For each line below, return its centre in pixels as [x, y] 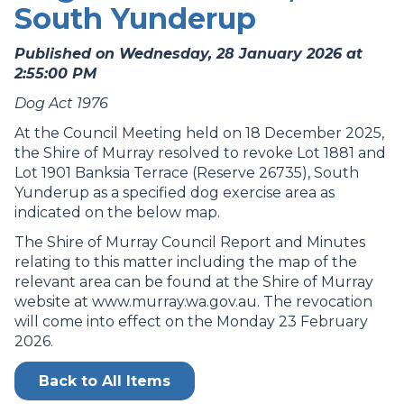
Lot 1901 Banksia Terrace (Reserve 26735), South [187, 173]
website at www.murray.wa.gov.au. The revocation [193, 302]
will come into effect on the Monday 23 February [191, 321]
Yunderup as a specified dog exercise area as [174, 193]
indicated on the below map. [117, 212]
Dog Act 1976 [61, 103]
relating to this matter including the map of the [186, 262]
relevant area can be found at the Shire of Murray [194, 282]
